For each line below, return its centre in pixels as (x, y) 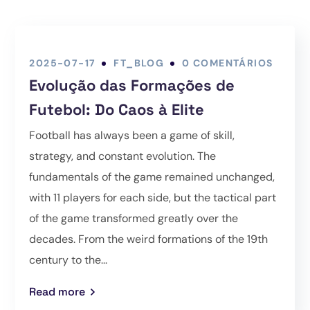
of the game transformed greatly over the (134, 219)
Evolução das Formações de (132, 85)
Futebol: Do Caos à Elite (117, 110)
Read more (57, 292)
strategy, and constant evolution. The (123, 156)
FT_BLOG (139, 63)
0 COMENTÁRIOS (228, 63)
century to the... (69, 260)
